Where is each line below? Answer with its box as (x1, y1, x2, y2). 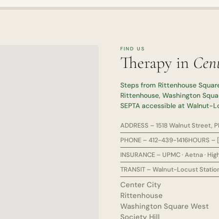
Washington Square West (120, 201, 209, 212)
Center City (120, 180, 161, 190)
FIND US (120, 45, 145, 52)
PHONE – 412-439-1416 (120, 136, 188, 145)
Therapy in (120, 53, 193, 73)
